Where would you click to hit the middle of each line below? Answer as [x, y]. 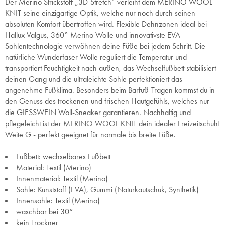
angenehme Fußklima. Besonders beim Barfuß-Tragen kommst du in [110, 90]
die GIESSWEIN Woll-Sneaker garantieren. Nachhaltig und [98, 112]
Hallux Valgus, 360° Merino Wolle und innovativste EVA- [94, 35]
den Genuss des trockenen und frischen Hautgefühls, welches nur [107, 101]
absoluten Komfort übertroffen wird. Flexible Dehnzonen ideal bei [106, 24]
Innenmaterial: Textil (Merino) [62, 179]
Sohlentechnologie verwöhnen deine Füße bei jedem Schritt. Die [105, 46]
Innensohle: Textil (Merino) [58, 201]
